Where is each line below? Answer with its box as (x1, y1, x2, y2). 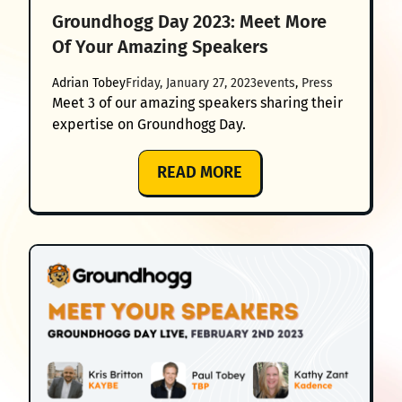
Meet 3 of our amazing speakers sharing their (52, 94, 343, 112)
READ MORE (156, 162, 242, 183)
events (257, 75, 295, 92)
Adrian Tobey (52, 75, 126, 92)
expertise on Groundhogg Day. (52, 116, 246, 134)
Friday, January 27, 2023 (126, 75, 257, 92)
